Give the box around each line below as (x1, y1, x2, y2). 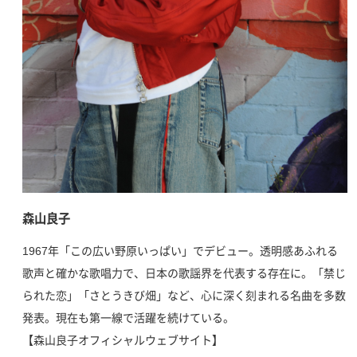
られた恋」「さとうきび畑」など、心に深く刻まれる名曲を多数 (22, 288, 346, 302)
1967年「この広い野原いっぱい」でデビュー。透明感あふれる (22, 244, 338, 257)
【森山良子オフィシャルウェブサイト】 (22, 333, 223, 347)
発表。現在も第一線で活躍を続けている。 (22, 311, 234, 324)
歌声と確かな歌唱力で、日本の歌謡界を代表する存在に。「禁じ (22, 266, 346, 280)
